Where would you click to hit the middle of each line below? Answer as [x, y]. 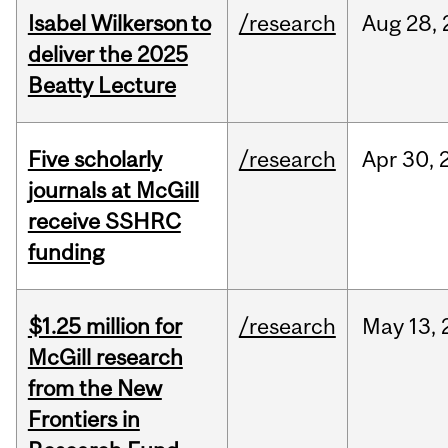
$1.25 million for [104, 326]
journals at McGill [113, 190]
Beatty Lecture [101, 85]
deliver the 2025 [107, 54]
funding [65, 252]
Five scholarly [94, 159]
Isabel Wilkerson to [119, 23]
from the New [94, 388]
